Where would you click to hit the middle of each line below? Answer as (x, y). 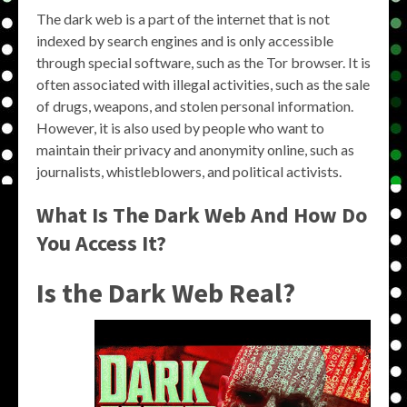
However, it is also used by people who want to (180, 128)
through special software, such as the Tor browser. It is (203, 62)
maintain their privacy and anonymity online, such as (195, 149)
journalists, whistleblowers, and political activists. (189, 171)
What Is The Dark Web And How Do (202, 215)
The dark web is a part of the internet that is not (183, 19)
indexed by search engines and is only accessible (185, 40)
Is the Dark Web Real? (166, 293)
